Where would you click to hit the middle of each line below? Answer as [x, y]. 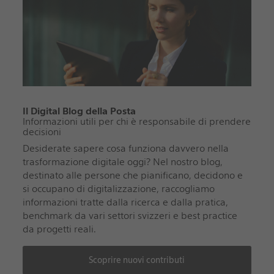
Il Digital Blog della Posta [79, 111]
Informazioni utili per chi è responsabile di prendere [136, 121]
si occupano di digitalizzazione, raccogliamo [118, 188]
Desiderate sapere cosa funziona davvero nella [125, 148]
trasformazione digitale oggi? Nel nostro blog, [122, 161]
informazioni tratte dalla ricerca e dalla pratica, [125, 202]
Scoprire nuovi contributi [137, 260]
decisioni [42, 131]
